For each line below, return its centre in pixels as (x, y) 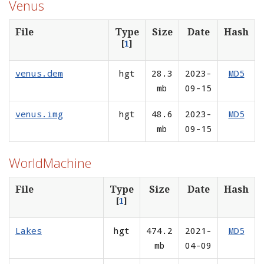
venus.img (39, 113)
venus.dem (39, 73)
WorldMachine (50, 162)
